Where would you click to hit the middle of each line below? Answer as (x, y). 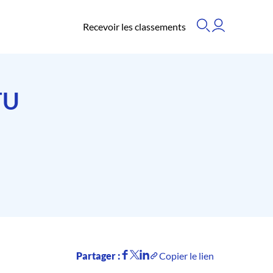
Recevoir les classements (134, 27)
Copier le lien (186, 256)
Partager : (98, 256)
